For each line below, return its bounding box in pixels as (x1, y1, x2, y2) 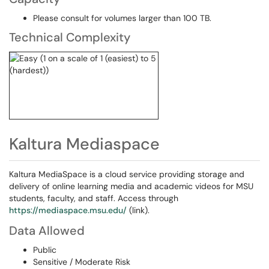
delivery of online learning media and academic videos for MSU (9, 181, 253, 192)
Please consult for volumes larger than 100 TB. (33, 13, 211, 23)
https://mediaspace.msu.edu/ (9, 205, 127, 216)
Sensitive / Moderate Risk (33, 256, 130, 267)
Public (33, 244, 56, 255)
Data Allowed (9, 223, 85, 238)
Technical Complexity (9, 29, 130, 45)
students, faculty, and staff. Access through (9, 193, 178, 204)
